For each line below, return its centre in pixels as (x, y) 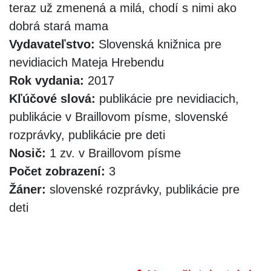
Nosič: (28, 153)
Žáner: (28, 189)
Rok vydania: (47, 80)
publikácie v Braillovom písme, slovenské (119, 116)
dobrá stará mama (59, 26)
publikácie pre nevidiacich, (167, 98)
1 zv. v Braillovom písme (113, 153)
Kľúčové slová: (52, 98)
